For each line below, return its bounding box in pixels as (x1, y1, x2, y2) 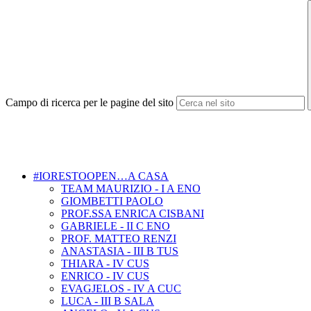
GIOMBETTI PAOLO (61, 195, 163, 208)
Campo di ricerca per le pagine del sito (6, 96, 174, 109)
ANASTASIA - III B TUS (61, 245, 178, 258)
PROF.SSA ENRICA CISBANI (61, 208, 204, 220)
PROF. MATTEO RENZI (61, 233, 176, 245)
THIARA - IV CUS (61, 258, 149, 270)
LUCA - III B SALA (61, 295, 154, 308)
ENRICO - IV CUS (61, 270, 149, 283)
